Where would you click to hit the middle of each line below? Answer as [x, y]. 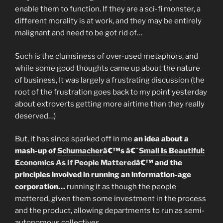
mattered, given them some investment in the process [111, 199]
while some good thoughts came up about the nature [108, 68]
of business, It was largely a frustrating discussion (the [110, 80]
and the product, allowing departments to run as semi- [110, 211]
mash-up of [36, 151]
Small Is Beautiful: [172, 151]
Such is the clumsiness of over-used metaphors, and [107, 56]
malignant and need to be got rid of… [79, 33]
